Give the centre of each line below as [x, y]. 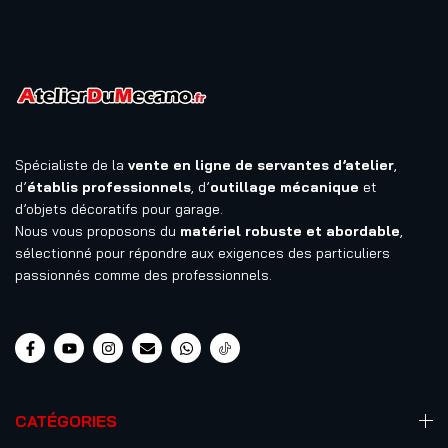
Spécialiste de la [71, 165]
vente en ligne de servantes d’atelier [261, 165]
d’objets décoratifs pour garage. [119, 209]
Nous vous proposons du [97, 231]
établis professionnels [109, 187]
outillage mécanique [284, 187]
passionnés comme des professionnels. [143, 275]
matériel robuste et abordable [290, 231]
